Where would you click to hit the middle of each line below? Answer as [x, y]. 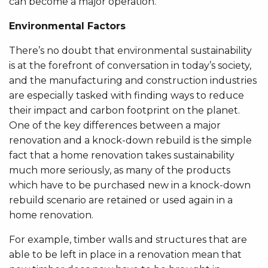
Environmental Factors [67, 26]
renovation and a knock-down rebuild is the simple [130, 140]
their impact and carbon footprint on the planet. [124, 110]
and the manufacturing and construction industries [133, 80]
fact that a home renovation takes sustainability [122, 155]
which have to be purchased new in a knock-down [130, 185]
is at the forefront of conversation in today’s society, [130, 65]
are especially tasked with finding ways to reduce [127, 95]
